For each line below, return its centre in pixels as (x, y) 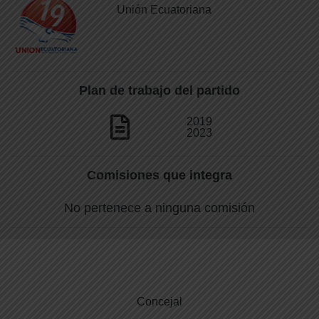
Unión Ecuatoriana (164, 10)
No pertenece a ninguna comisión (159, 208)
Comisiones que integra (159, 175)
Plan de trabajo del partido (159, 90)
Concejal (159, 302)
